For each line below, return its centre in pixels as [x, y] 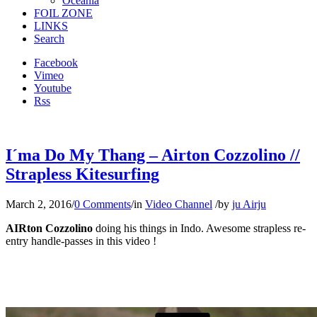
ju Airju [249, 204]
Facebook [56, 63]
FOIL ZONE [63, 13]
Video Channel [179, 204]
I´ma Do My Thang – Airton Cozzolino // [153, 155]
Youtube [53, 88]
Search [49, 39]
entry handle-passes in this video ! [81, 241]
